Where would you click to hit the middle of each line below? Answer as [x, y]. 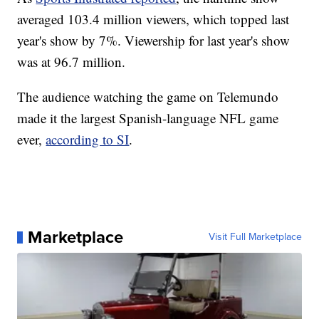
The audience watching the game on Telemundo [148, 97]
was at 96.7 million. [72, 62]
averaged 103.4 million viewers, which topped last [153, 19]
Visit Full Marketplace [255, 237]
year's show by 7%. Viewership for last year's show [154, 41]
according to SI [88, 140]
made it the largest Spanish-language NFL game [148, 118]
